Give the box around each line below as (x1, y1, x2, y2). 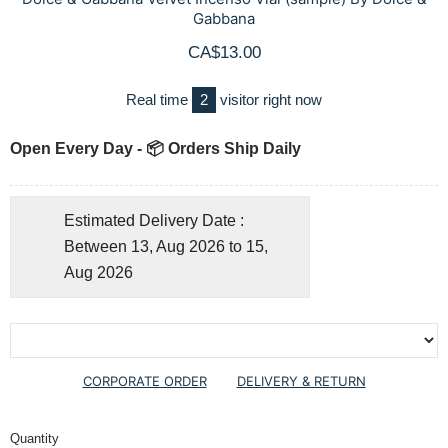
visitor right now (216, 91, 322, 109)
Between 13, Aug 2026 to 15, (64, 238, 268, 256)
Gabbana (193, 9, 255, 29)
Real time (126, 91, 192, 109)
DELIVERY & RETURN (236, 373, 366, 390)
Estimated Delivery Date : (64, 212, 244, 230)
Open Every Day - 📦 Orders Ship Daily (10, 140, 301, 158)
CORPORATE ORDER (82, 373, 207, 390)
